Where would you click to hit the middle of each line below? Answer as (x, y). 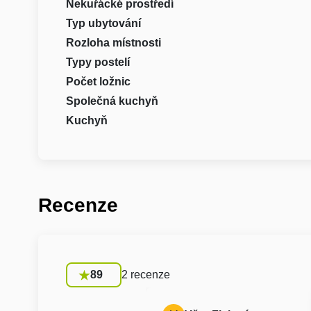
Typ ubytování (103, 23)
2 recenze (145, 274)
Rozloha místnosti (113, 42)
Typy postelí (98, 62)
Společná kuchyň (112, 101)
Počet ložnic (98, 81)
